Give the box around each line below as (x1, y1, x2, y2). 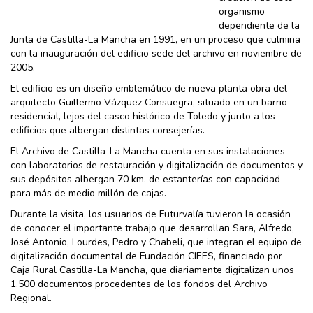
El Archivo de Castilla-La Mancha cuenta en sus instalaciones (10, 144, 285, 158)
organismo (219, 4, 265, 18)
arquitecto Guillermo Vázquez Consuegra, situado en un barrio (10, 95, 287, 109)
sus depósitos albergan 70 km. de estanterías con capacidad (10, 172, 280, 186)
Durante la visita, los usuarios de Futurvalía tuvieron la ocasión (10, 207, 291, 221)
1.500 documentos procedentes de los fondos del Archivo (10, 277, 268, 291)
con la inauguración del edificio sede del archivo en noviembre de (10, 46, 302, 60)
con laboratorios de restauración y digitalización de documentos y (10, 158, 303, 172)
